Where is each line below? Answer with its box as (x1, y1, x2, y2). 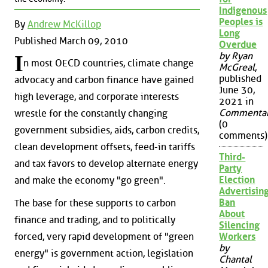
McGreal (219, 62, 255, 74)
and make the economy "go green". (14, 175, 166, 187)
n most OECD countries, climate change (23, 57, 194, 69)
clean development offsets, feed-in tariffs (14, 141, 195, 153)
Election (219, 174, 255, 186)
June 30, (219, 84, 255, 96)
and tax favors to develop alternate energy (14, 158, 198, 170)
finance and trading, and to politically (14, 214, 175, 226)
